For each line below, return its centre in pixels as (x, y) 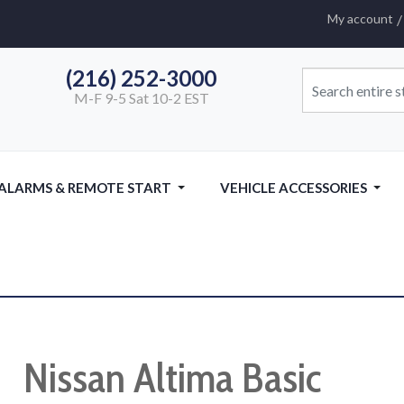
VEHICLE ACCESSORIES (294, 187)
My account (360, 19)
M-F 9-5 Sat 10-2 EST (138, 98)
